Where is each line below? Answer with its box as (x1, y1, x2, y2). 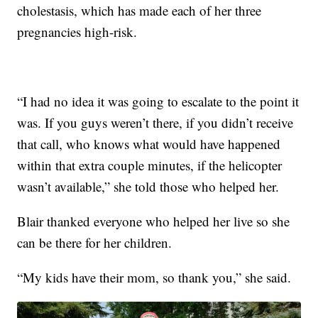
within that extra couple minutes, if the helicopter (17, 155, 283, 174)
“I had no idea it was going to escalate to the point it (17, 92, 300, 110)
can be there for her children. (17, 233, 172, 251)
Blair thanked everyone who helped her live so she (17, 212, 290, 230)
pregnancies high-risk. (17, 22, 138, 40)
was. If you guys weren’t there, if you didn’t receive (17, 113, 294, 131)
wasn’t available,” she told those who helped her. (17, 177, 280, 195)
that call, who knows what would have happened (17, 134, 281, 153)
